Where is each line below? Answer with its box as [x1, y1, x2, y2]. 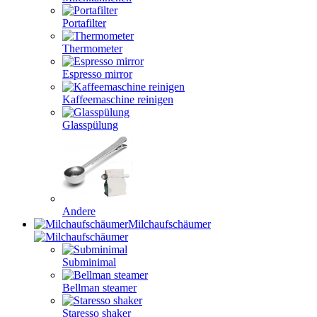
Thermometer [62, 42, 122, 54]
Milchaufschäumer [128, 218, 211, 230]
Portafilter [62, 17, 106, 29]
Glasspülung [62, 119, 118, 131]
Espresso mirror [62, 68, 132, 80]
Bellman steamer [62, 282, 137, 294]
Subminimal [62, 256, 116, 268]
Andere [62, 205, 96, 217]
